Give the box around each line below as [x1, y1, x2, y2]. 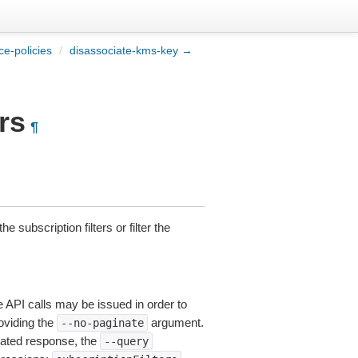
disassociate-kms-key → [70, 44, 193, 57]
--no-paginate [60, 316, 144, 329]
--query [103, 335, 149, 348]
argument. [147, 316, 204, 329]
